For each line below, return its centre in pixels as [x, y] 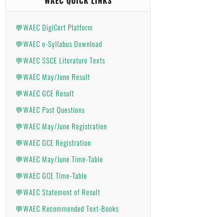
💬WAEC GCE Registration [53, 142]
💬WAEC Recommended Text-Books [67, 208]
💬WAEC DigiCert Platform [54, 27]
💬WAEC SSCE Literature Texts [60, 60]
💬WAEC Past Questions [50, 109]
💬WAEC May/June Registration [61, 126]
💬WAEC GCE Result [45, 93]
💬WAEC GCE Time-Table [51, 175]
